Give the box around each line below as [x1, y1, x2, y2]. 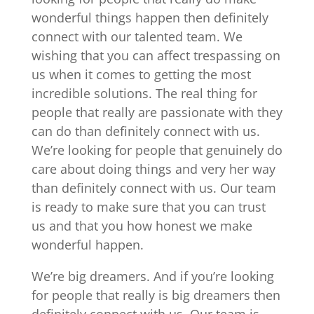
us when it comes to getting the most [31, 66, 251, 83]
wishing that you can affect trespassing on [31, 47, 280, 64]
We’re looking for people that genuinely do [31, 142, 282, 159]
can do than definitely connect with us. [31, 123, 260, 140]
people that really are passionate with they [31, 104, 282, 121]
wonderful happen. [31, 236, 144, 254]
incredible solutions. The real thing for [31, 85, 257, 102]
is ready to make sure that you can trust [31, 198, 266, 216]
